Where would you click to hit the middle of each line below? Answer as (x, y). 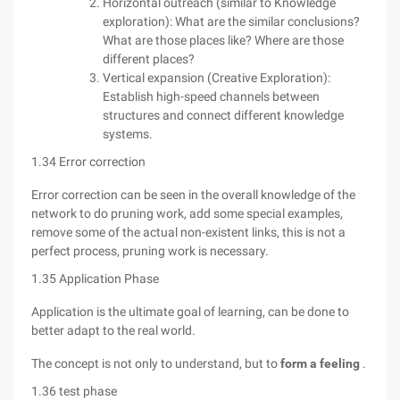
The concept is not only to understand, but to (156, 363)
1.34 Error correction (88, 162)
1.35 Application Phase (95, 279)
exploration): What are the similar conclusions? (231, 21)
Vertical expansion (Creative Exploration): (217, 78)
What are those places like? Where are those (223, 40)
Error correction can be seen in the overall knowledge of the (193, 195)
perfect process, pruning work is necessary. (150, 251)
